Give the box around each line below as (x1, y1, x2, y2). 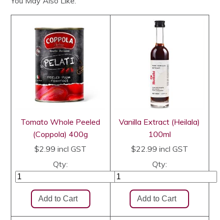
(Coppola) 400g (33, 129, 88, 139)
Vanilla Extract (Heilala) (119, 116, 200, 127)
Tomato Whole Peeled (21, 116, 101, 127)
